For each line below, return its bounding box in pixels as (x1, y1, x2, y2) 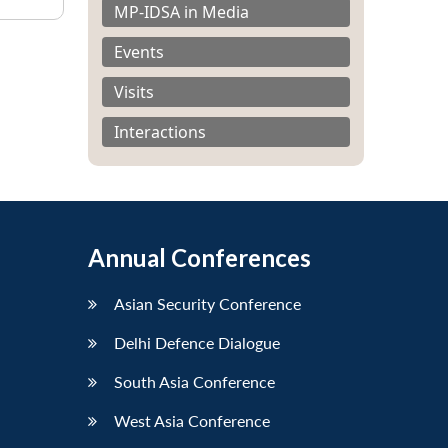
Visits (114, 81, 154, 104)
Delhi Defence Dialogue (114, 333, 280, 353)
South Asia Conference (114, 372, 275, 392)
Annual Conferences (88, 243, 311, 273)
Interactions (114, 121, 206, 144)
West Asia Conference (114, 411, 270, 431)
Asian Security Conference (114, 294, 301, 314)
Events (114, 41, 164, 64)
